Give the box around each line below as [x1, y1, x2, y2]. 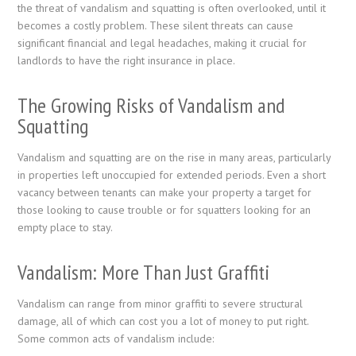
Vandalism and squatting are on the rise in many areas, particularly [17, 149, 331, 164]
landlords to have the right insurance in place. [17, 52, 236, 68]
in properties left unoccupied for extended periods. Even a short [17, 167, 327, 182]
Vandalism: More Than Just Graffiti [17, 258, 270, 285]
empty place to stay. [17, 219, 114, 234]
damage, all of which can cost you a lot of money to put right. [17, 313, 309, 328]
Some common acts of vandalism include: [17, 331, 215, 346]
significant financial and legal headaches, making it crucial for [17, 35, 308, 50]
